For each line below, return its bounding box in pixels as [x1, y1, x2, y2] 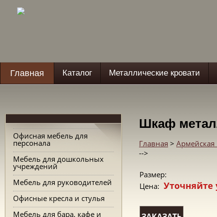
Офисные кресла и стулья [13, 193, 105, 203]
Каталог [62, 68, 92, 77]
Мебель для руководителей [13, 177, 112, 187]
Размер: [139, 170, 169, 179]
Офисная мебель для [13, 131, 88, 140]
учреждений [13, 161, 58, 171]
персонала [13, 138, 50, 148]
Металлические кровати [109, 68, 200, 77]
